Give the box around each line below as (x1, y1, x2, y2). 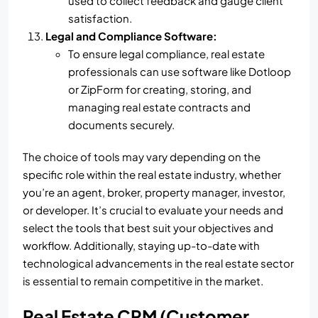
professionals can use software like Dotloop (68, 65, 291, 79)
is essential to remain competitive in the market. (23, 274, 263, 288)
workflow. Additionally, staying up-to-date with (23, 238, 260, 253)
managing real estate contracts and (68, 100, 251, 114)
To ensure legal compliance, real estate (68, 47, 265, 61)
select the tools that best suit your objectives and (23, 221, 273, 235)
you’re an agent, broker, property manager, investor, (23, 185, 285, 199)
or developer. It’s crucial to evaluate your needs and (23, 203, 283, 217)
